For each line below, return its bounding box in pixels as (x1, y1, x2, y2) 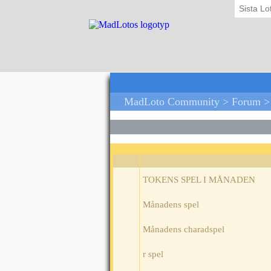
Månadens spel (143, 200, 199, 210)
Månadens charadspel (143, 224, 224, 235)
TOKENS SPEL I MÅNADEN (143, 175, 255, 185)
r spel (143, 249, 163, 260)
